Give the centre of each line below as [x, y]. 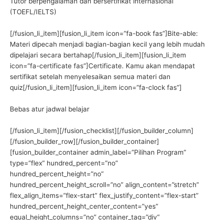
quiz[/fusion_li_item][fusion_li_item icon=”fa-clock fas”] [96, 88]
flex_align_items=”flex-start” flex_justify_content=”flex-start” [104, 196]
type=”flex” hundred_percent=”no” [64, 163]
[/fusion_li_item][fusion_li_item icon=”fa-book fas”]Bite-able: [104, 34]
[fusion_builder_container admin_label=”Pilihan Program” [98, 152]
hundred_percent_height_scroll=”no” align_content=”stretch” [104, 185]
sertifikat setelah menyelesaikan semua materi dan [90, 77]
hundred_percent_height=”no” [57, 174]
